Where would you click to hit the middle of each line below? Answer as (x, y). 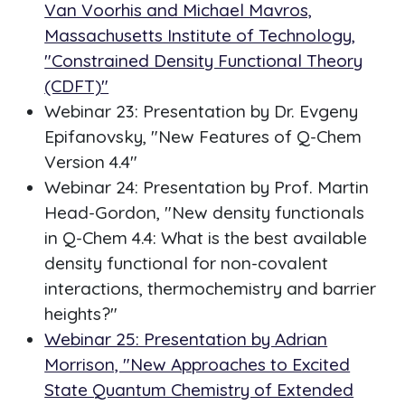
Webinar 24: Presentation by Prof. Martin (207, 188)
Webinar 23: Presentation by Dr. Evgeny (202, 112)
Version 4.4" (91, 162)
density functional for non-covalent (187, 264)
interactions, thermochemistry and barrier (211, 289)
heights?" (81, 314)
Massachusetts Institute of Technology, (200, 36)
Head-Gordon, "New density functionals (205, 213)
